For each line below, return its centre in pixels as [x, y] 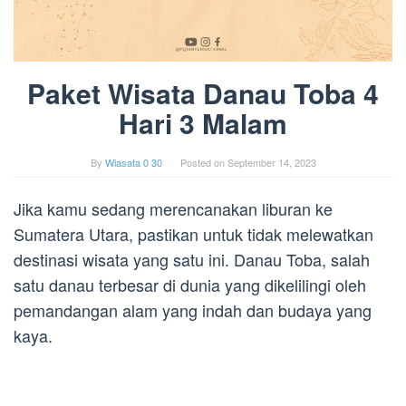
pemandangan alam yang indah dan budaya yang [193, 310]
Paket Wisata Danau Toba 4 [203, 93]
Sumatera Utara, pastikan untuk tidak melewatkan [193, 234]
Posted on [203, 163]
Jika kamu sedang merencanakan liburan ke [173, 209]
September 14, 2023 [271, 163]
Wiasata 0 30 [133, 163]
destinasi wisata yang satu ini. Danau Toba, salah [192, 260]
